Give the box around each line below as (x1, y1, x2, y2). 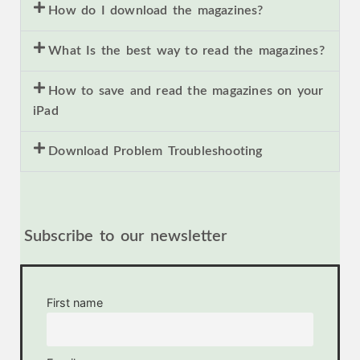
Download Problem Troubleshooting (48, 145, 263, 158)
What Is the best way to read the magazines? (48, 44, 325, 58)
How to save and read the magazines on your (48, 84, 324, 98)
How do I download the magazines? (48, 4, 264, 18)
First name (47, 296, 103, 310)
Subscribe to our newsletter (24, 228, 227, 245)
